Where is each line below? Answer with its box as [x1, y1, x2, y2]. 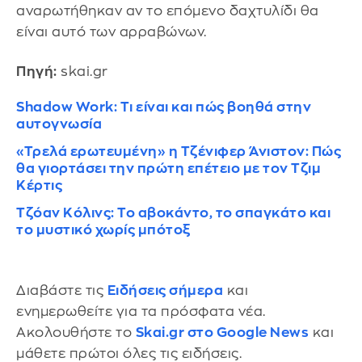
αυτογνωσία [16, 117, 102, 132]
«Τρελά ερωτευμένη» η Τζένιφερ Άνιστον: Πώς [16, 145, 341, 159]
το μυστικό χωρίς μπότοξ [16, 223, 191, 238]
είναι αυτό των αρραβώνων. [16, 24, 207, 39]
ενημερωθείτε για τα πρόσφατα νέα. [16, 304, 266, 318]
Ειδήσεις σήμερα [107, 283, 223, 297]
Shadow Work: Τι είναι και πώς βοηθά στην [16, 100, 311, 115]
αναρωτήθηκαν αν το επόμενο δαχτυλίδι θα [16, 3, 319, 18]
